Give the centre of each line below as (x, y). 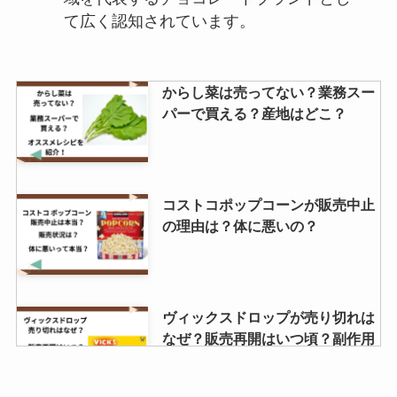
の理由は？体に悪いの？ (240, 226)
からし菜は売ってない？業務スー (268, 92)
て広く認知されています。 (159, 22)
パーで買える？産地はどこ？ (254, 113)
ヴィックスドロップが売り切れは (268, 317)
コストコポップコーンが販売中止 (268, 204)
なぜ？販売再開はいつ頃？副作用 (268, 338)
